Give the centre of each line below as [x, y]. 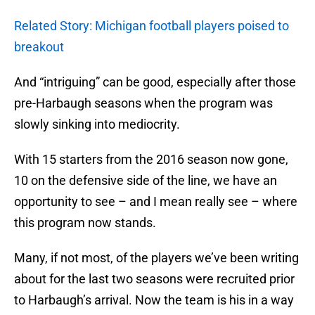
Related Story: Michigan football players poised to [152, 26]
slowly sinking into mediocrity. [97, 124]
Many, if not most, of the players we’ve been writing [156, 258]
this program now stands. [85, 223]
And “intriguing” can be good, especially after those [155, 82]
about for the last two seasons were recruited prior [154, 279]
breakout [39, 47]
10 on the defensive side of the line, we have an [146, 181]
